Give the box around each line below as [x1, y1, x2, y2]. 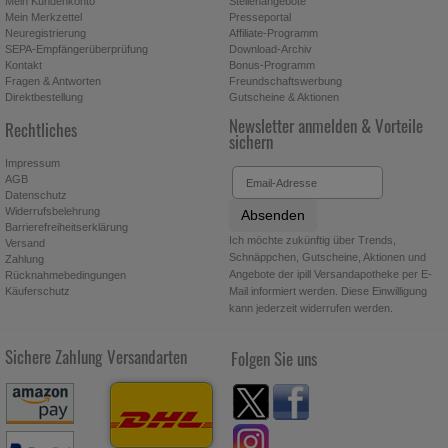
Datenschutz [4, 189, 67, 202]
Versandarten [107, 344, 188, 370]
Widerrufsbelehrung [4, 205, 100, 218]
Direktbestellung [4, 90, 83, 103]
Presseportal [228, 10, 291, 23]
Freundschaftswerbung [228, 74, 342, 87]
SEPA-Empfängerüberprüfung [4, 42, 148, 55]
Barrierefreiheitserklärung [4, 221, 128, 234]
